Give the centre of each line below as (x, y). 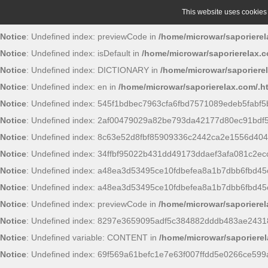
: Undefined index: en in (72, 87)
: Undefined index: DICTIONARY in (93, 70)
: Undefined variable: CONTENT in (93, 237)
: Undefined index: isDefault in (84, 53)
